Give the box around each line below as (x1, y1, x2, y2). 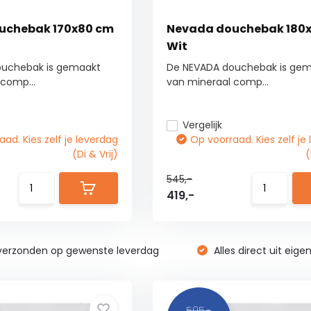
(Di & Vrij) (72, 147, 118, 161)
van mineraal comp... (166, 75, 269, 89)
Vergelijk (182, 118, 222, 132)
